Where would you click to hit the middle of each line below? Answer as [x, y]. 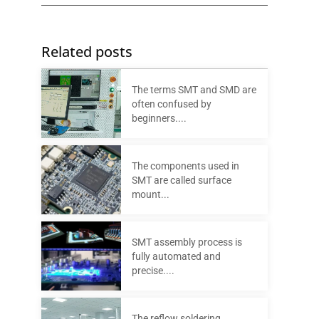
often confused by [171, 104]
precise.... [153, 270]
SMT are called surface [181, 180]
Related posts [87, 52]
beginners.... [159, 118]
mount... [150, 194]
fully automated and [176, 256]
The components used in [185, 166]
